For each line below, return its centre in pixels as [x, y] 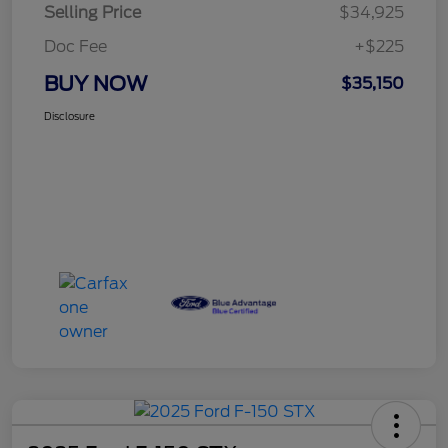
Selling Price [92, 12]
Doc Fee [75, 46]
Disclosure [69, 115]
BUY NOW [96, 83]
